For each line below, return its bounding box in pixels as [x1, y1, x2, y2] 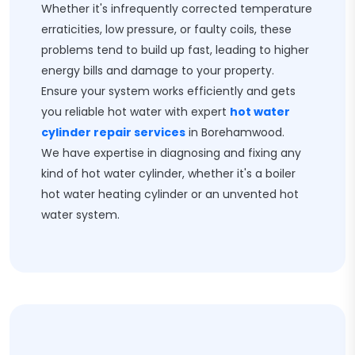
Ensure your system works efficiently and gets [41, 83, 296, 99]
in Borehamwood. [185, 124, 284, 140]
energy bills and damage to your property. [41, 63, 274, 78]
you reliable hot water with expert [41, 104, 230, 120]
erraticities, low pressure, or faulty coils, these [41, 21, 292, 37]
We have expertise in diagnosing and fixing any [41, 145, 301, 161]
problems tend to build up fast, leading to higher [41, 42, 309, 58]
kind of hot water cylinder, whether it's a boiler [41, 166, 296, 181]
